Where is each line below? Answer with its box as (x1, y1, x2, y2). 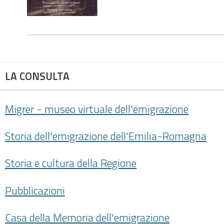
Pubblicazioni (5, 182, 65, 198)
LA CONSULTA (5, 67, 69, 84)
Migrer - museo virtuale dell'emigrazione (5, 101, 188, 117)
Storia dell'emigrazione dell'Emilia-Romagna (5, 128, 206, 144)
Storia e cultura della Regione (5, 155, 136, 171)
